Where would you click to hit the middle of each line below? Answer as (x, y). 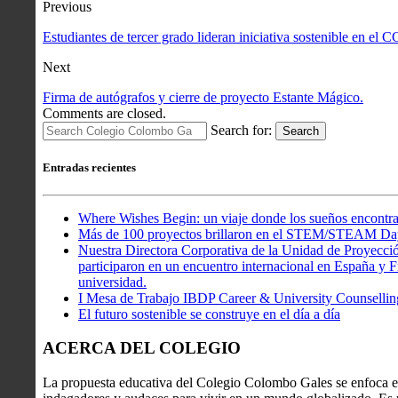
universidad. (112, 282)
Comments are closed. (104, 114)
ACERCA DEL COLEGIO (142, 348)
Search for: (241, 131)
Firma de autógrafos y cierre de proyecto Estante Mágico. (203, 98)
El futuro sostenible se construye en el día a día (209, 314)
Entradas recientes (89, 167)
